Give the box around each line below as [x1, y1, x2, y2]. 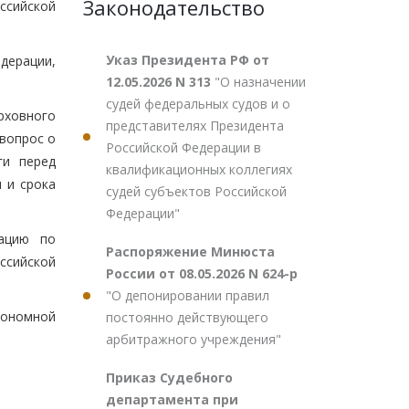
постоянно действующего [106, 309, 268, 326]
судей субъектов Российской [106, 183, 287, 200]
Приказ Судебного [106, 369, 233, 386]
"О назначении [215, 73, 306, 90]
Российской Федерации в [106, 139, 261, 156]
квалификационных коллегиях [106, 161, 292, 178]
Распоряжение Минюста [106, 243, 275, 260]
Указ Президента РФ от [106, 51, 269, 68]
